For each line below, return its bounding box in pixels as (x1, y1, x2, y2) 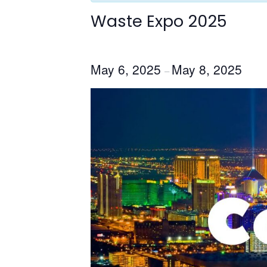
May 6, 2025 (91, 60, 164, 78)
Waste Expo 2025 (91, 10, 227, 33)
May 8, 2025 (172, 60, 242, 78)
